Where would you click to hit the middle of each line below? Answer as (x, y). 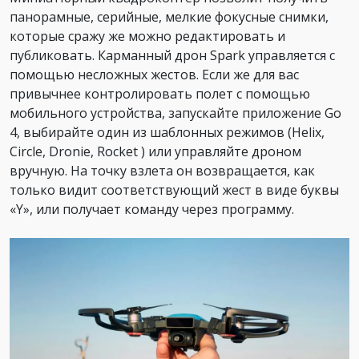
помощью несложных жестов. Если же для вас (154, 74)
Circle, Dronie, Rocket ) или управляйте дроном (155, 151)
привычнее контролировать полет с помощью (160, 93)
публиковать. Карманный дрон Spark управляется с (172, 55)
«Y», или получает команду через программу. (152, 209)
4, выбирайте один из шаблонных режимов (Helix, (167, 132)
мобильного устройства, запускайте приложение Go (175, 113)
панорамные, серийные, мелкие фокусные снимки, (169, 16)
